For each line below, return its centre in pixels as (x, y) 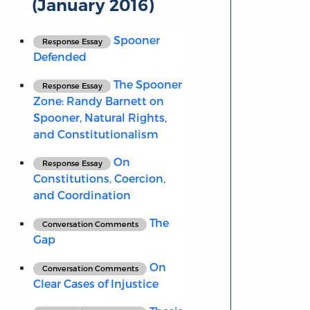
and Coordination (82, 195)
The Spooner (147, 84)
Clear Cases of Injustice (95, 284)
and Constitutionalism (95, 134)
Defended (60, 57)
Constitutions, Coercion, (99, 179)
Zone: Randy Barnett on (98, 101)
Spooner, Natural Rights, (100, 118)
